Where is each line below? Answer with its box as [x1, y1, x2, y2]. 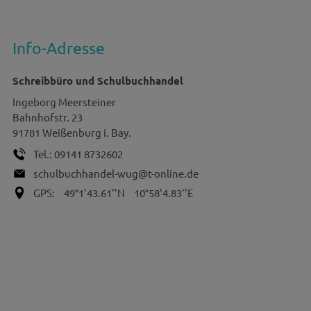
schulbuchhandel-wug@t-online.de [33, 167, 199, 180]
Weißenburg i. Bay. [42, 126, 131, 140]
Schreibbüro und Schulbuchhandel [12, 74, 183, 88]
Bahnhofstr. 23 [12, 110, 83, 124]
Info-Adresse [12, 37, 105, 58]
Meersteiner [58, 95, 116, 109]
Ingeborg [12, 95, 56, 109]
